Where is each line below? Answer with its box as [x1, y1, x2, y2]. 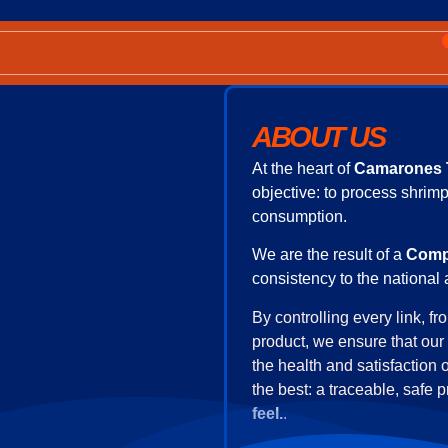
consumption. [252, 208, 347, 225]
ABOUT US [252, 121, 384, 153]
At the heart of [252, 160, 354, 177]
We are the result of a [252, 246, 406, 264]
